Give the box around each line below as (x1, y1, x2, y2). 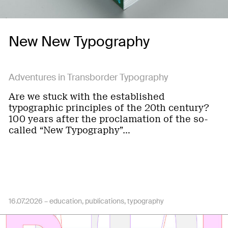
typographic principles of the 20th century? (9, 102, 209, 113)
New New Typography (9, 32, 150, 51)
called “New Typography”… (9, 125, 130, 136)
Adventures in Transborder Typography (9, 71, 168, 83)
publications (85, 196, 124, 206)
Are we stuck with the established (9, 91, 165, 102)
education (49, 196, 82, 206)
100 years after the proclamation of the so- (9, 113, 208, 125)
